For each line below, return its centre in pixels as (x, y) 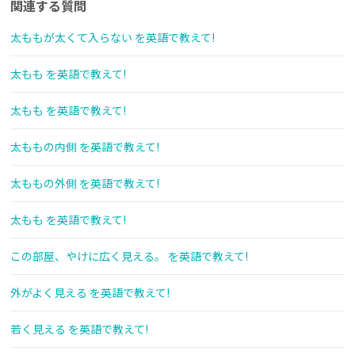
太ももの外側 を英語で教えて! (85, 183)
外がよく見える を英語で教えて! (90, 293)
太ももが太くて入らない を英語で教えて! (113, 38)
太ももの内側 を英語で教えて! (85, 147)
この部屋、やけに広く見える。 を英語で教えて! (129, 256)
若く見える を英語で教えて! (79, 329)
